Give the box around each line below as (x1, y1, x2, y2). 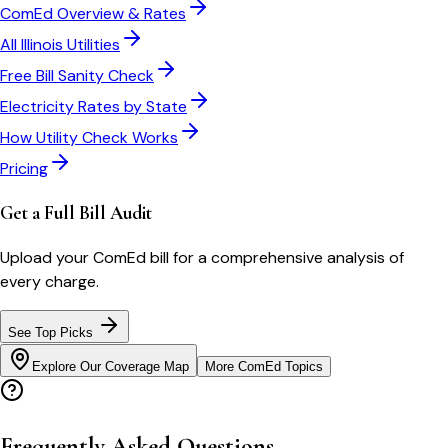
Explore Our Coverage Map (32, 359, 189, 375)
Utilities (63, 33, 120, 55)
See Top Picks (8, 325, 97, 341)
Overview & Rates (53, 2, 186, 24)
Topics (281, 359, 323, 375)
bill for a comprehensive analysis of (146, 247, 404, 269)
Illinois (21, 33, 63, 55)
